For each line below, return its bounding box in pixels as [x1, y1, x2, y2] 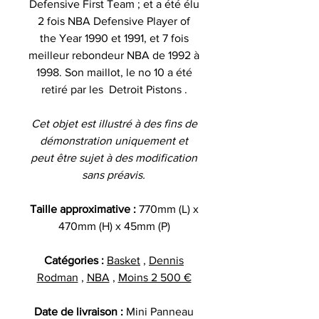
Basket [107, 253, 140, 266]
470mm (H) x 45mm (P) [58, 219, 170, 232]
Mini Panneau [126, 305, 194, 318]
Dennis [149, 253, 184, 266]
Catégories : [44, 253, 107, 266]
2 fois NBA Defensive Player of [38, 14, 190, 27]
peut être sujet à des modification [31, 151, 197, 164]
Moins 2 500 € [117, 271, 192, 283]
